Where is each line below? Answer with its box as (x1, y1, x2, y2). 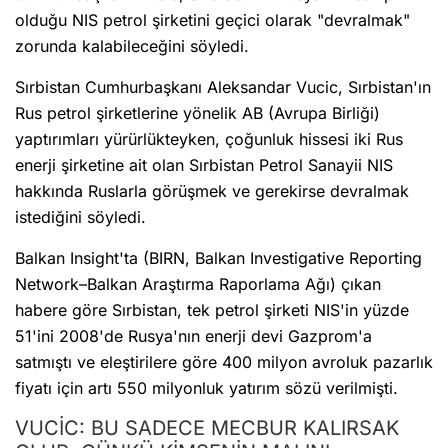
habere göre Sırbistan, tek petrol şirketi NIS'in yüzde (15, 300, 409, 321)
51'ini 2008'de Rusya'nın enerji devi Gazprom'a (15, 326, 372, 347)
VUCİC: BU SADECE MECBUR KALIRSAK (15, 416, 399, 441)
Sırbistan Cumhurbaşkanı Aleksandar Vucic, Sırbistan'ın (15, 77, 431, 98)
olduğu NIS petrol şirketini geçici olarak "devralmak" (15, 10, 410, 31)
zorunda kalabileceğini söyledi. (15, 36, 249, 57)
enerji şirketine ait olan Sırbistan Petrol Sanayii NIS (15, 155, 393, 176)
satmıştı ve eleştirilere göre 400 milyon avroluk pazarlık (15, 352, 433, 373)
